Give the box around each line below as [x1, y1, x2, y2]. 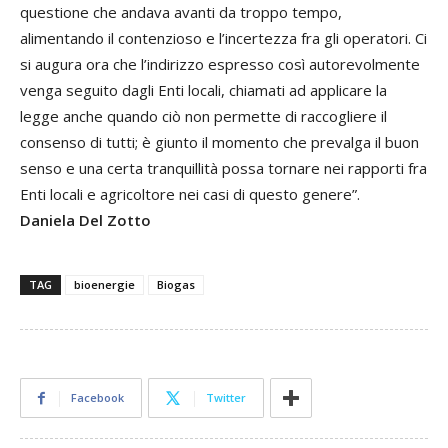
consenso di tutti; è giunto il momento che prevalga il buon [20, 132, 419, 152]
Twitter [206, 390, 246, 405]
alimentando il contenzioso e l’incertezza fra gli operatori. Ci [20, 28, 427, 48]
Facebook [71, 390, 124, 405]
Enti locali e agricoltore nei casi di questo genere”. [20, 184, 360, 204]
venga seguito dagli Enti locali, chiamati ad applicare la [20, 80, 387, 100]
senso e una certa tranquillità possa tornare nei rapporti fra [20, 158, 427, 178]
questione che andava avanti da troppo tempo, [20, 2, 342, 22]
